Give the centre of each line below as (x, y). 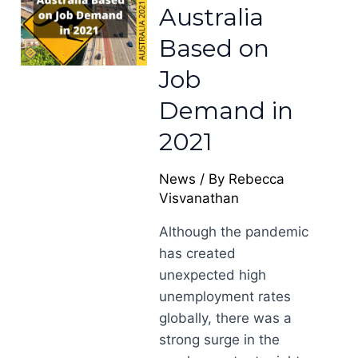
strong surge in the (220, 340)
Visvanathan (199, 198)
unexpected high (213, 275)
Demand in (227, 111)
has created (198, 253)
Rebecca (257, 179)
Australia (212, 17)
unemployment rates (225, 296)
